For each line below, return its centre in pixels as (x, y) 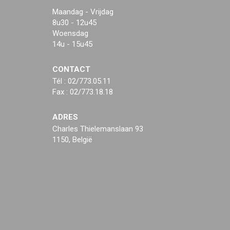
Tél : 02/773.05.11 (82, 81)
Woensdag (70, 34)
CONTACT (71, 70)
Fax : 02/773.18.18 (83, 92)
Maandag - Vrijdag (83, 12)
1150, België (72, 140)
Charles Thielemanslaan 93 (98, 129)
